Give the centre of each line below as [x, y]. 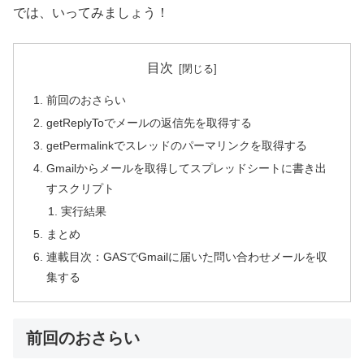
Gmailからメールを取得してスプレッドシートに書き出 [187, 168]
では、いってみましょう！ [91, 13]
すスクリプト [81, 188]
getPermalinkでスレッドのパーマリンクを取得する [177, 146]
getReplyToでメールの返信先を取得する [149, 123]
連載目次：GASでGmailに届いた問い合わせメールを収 [187, 256]
